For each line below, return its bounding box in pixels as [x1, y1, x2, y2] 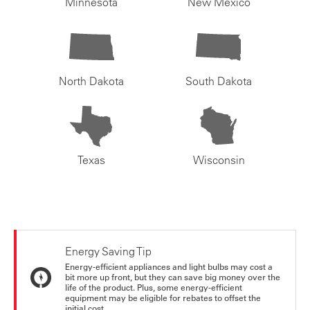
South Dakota [185, 74, 252, 89]
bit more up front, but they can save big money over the [65, 271, 280, 283]
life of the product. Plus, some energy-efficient [65, 282, 242, 293]
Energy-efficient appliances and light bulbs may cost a [65, 261, 273, 273]
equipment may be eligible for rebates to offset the [65, 292, 261, 304]
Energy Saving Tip [65, 244, 152, 259]
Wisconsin [192, 153, 245, 167]
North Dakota [59, 74, 124, 89]
